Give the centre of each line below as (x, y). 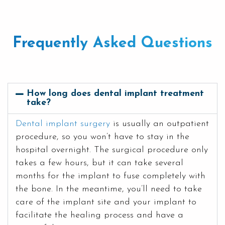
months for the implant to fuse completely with (110, 176)
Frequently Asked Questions (113, 43)
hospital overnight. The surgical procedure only (112, 150)
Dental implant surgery (63, 124)
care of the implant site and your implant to (106, 202)
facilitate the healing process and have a (99, 215)
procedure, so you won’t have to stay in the (102, 137)
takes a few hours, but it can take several (99, 163)
